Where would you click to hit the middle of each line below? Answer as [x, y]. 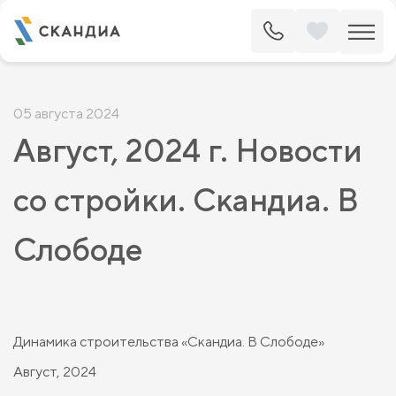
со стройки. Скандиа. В [186, 200]
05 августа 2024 [66, 114]
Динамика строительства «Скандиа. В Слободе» [169, 342]
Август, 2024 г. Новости [188, 150]
